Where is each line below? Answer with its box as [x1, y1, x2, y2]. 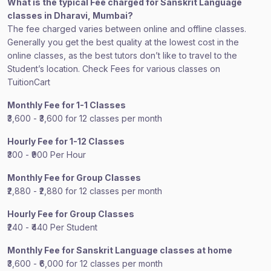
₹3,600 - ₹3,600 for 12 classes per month [7, 113, 162, 123]
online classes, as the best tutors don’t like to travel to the [7, 50, 237, 60]
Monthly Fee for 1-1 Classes [7, 100, 126, 110]
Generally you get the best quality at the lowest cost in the [7, 37, 239, 47]
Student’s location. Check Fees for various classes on [7, 64, 220, 74]
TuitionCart [7, 77, 50, 87]
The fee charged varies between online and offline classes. [7, 24, 246, 34]
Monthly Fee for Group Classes [7, 172, 141, 183]
